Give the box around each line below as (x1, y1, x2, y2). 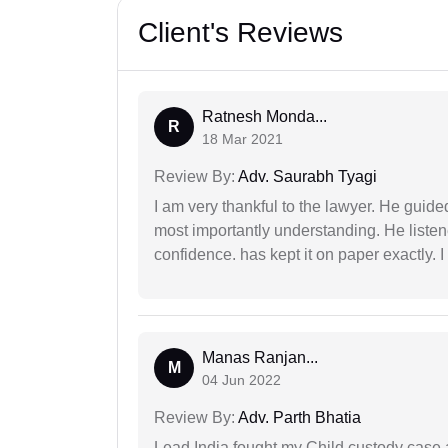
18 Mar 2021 (202, 130, 283, 147)
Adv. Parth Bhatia (235, 408, 361, 426)
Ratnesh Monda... (202, 107, 327, 125)
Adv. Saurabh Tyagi (235, 167, 377, 185)
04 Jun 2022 (202, 371, 281, 388)
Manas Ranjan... (202, 348, 318, 366)
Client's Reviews (138, 16, 343, 48)
